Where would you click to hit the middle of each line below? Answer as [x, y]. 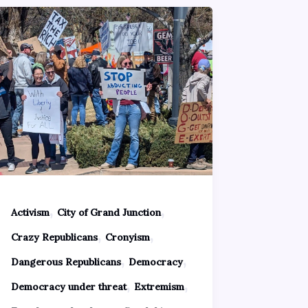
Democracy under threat [68, 287]
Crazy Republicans [54, 238]
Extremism [159, 287]
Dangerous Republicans [66, 262]
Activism [30, 213]
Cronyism [127, 238]
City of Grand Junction [109, 213]
